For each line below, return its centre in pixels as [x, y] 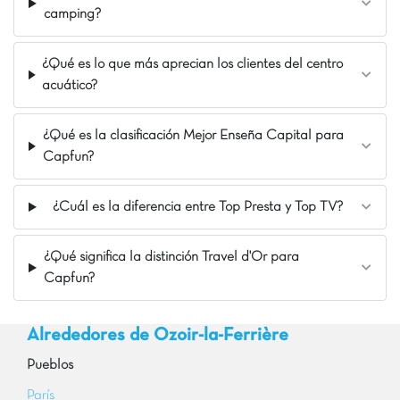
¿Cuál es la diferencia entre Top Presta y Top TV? [198, 207]
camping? [72, 14]
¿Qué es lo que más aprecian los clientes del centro [193, 64]
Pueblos [50, 365]
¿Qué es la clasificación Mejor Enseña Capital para [193, 135]
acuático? [70, 85]
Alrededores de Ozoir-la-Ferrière [158, 335]
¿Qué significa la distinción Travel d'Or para [171, 257]
